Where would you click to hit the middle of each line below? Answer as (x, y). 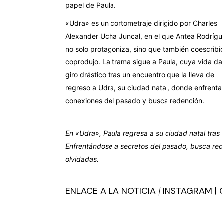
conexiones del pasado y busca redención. (135, 100)
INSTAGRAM (187, 191)
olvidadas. (82, 159)
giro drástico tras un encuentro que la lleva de (140, 74)
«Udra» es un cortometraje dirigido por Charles (141, 23)
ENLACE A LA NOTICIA (111, 191)
